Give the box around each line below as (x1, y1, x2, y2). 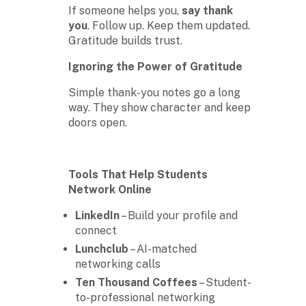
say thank (182, 3, 233, 17)
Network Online (68, 182, 152, 196)
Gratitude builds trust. (68, 33, 182, 47)
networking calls (75, 257, 161, 270)
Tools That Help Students (68, 167, 208, 181)
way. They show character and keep (68, 100, 251, 114)
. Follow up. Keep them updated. (87, 18, 250, 32)
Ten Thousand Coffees (75, 275, 197, 289)
